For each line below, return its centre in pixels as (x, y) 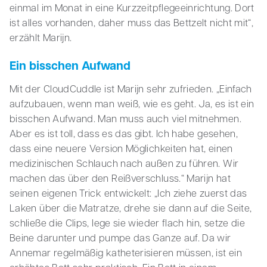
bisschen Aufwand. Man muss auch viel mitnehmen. (125, 120)
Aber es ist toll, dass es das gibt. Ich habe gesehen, (124, 135)
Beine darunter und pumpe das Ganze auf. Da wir (120, 239)
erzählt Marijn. (41, 39)
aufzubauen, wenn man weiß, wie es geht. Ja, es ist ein (132, 105)
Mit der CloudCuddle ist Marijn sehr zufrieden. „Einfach (131, 90)
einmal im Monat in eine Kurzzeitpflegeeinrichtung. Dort (132, 9)
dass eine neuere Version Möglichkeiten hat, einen (121, 150)
